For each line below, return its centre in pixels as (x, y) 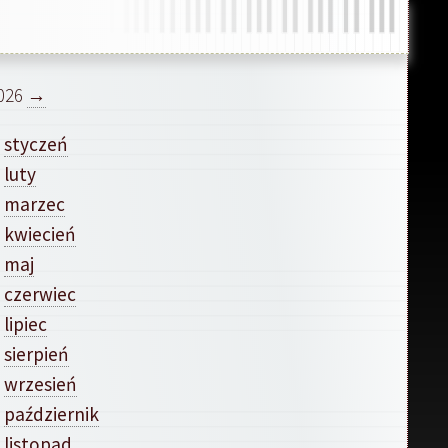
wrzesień (40, 383)
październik (51, 413)
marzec (34, 203)
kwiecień (39, 233)
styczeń (35, 143)
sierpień (36, 353)
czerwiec (39, 293)
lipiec (25, 323)
